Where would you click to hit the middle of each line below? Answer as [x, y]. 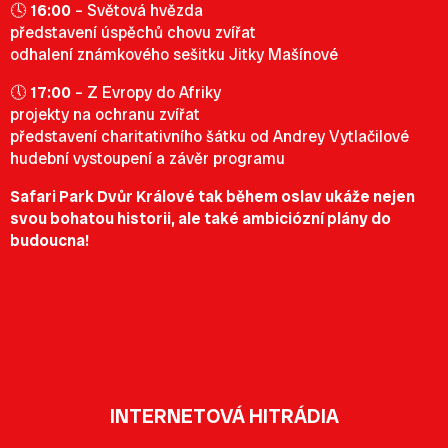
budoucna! [49, 240]
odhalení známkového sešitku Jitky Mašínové [174, 54]
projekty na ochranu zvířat [105, 114]
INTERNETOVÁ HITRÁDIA [224, 416]
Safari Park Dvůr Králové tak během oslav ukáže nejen [212, 196]
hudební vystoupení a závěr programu [147, 158]
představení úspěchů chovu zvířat [133, 32]
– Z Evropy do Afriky [146, 92]
